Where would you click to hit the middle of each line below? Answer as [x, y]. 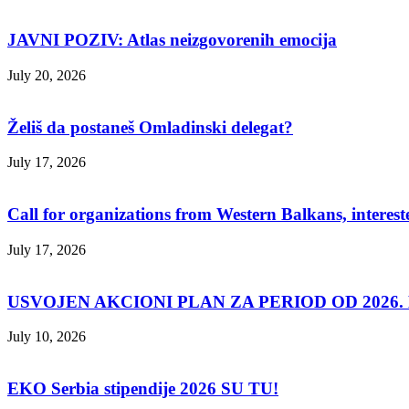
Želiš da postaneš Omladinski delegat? [150, 127]
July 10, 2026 [47, 337]
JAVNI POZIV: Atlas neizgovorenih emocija [172, 40]
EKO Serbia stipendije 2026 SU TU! [143, 388]
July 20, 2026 [47, 75]
